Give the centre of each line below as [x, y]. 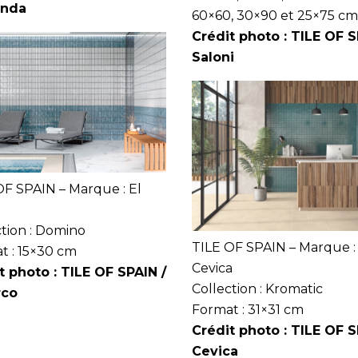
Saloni [213, 57]
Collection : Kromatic [257, 289]
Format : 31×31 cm [248, 310]
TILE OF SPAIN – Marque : [274, 248]
